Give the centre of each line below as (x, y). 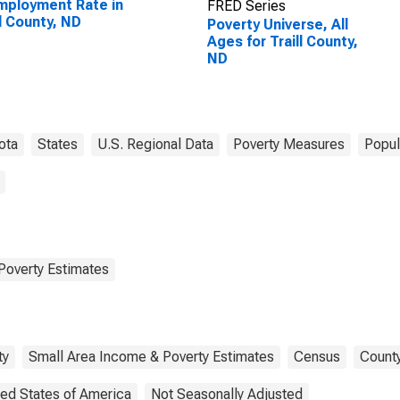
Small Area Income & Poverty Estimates (151, 357)
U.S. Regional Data (155, 144)
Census (317, 357)
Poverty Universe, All (277, 25)
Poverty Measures (289, 144)
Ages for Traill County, (282, 42)
